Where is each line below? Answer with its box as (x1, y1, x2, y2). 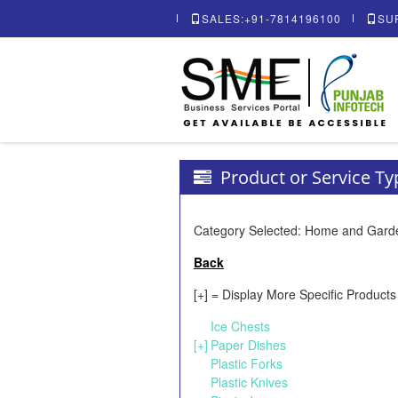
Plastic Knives (211, 373, 288, 391)
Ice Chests (211, 317, 270, 335)
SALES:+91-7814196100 (202, 11, 341, 26)
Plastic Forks (211, 354, 283, 372)
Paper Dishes (211, 336, 286, 354)
